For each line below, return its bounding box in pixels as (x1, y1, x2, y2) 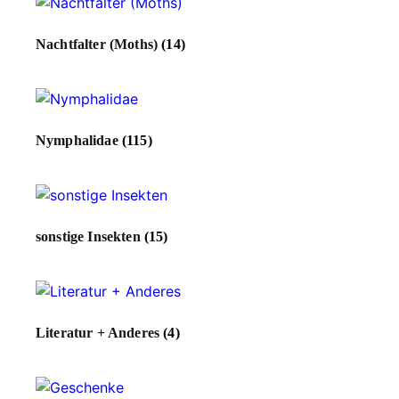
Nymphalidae (36, 133, 122, 149)
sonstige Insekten (36, 229, 144, 245)
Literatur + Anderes (36, 325, 164, 341)
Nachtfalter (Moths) (36, 37, 162, 53)
